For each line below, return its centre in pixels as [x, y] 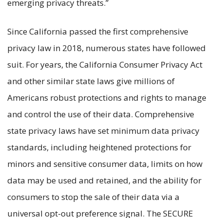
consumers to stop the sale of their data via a [93, 197]
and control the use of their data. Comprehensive [101, 114]
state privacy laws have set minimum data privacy [103, 130]
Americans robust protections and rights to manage [107, 97]
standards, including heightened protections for [99, 147]
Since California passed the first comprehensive [98, 31]
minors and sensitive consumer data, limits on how [105, 163]
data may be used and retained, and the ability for [104, 180]
